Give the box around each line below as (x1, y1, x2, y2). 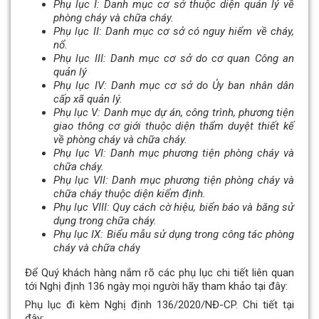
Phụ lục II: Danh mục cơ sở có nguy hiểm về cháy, (53, 25, 294, 38)
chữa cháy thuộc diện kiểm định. (53, 187, 206, 201)
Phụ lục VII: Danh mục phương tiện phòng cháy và (53, 174, 294, 187)
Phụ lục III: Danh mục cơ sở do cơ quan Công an (53, 52, 294, 66)
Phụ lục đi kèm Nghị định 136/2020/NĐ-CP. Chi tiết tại (25, 298, 294, 311)
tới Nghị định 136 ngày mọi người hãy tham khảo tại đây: (25, 280, 288, 293)
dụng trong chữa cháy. (53, 214, 157, 228)
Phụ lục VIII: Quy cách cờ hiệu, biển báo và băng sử (53, 201, 294, 214)
